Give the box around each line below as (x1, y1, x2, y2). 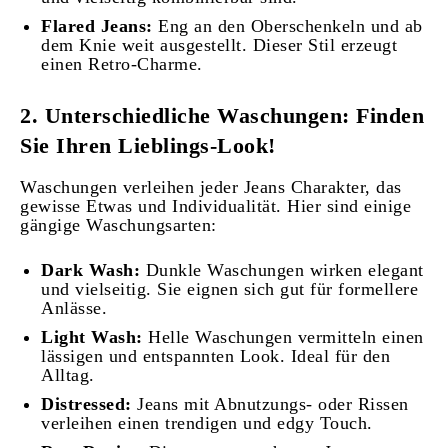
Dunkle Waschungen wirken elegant (140, 260, 424, 281)
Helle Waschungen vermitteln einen (142, 327, 424, 348)
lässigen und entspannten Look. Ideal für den (41, 346, 390, 367)
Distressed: (41, 394, 132, 415)
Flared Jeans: (41, 16, 153, 37)
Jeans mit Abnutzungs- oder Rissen (131, 394, 409, 415)
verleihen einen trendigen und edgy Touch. (41, 413, 373, 434)
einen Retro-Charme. (41, 54, 203, 75)
